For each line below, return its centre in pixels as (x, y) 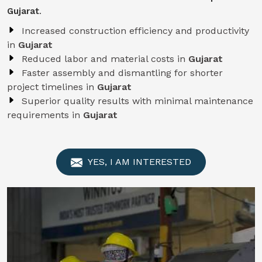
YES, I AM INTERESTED (138, 162)
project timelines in (52, 87)
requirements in (45, 115)
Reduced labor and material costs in (105, 59)
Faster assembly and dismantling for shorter (122, 73)
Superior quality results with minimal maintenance (137, 101)
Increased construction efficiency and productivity (135, 31)
